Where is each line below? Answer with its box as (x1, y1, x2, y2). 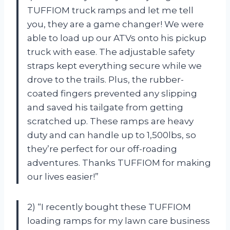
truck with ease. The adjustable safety (27, 46, 195, 57)
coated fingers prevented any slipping (27, 88, 197, 99)
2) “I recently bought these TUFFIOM (27, 201, 191, 212)
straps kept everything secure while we (27, 60, 202, 71)
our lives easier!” (27, 171, 99, 182)
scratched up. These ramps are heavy (27, 116, 194, 126)
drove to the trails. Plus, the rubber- (27, 74, 184, 85)
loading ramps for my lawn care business (27, 215, 210, 226)
